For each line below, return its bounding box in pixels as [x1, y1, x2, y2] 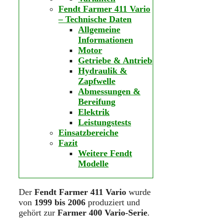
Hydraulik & [78, 65, 127, 76]
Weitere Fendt [78, 148, 132, 158]
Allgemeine [78, 24, 120, 34]
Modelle [78, 158, 109, 168]
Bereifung [78, 96, 115, 107]
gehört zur [19, 207, 57, 218]
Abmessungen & [78, 86, 140, 96]
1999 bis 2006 [34, 197, 85, 207]
